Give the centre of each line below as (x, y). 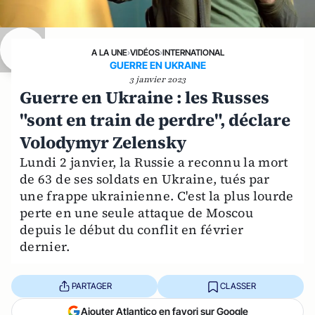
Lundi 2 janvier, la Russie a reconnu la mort (154, 162)
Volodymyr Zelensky (103, 142)
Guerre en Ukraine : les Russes (144, 97)
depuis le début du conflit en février (132, 229)
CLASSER (238, 286)
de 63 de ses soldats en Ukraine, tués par (145, 179)
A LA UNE (109, 52)
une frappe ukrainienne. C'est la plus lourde (157, 195)
